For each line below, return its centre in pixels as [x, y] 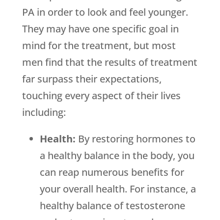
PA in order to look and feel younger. [105, 12]
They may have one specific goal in [100, 29]
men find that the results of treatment [110, 62]
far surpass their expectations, [92, 79]
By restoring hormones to [137, 139]
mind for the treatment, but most [99, 46]
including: [44, 112]
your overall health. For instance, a [118, 189]
